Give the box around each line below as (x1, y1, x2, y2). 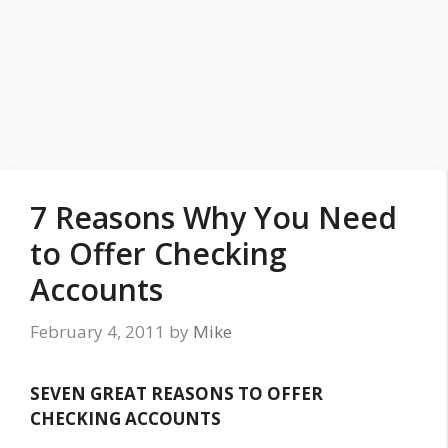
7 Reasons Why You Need (30, 197, 397, 238)
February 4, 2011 (30, 319, 165, 343)
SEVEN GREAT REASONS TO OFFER (30, 381, 323, 405)
